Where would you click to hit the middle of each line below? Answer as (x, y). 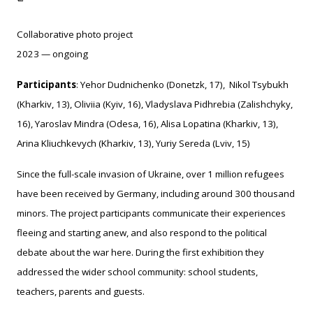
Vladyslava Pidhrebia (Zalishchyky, (218, 104)
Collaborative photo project (75, 35)
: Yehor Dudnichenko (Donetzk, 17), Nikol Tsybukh (182, 85)
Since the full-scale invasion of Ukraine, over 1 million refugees (151, 174)
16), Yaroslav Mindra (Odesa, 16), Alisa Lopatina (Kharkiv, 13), (147, 124)
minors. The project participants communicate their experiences (151, 213)
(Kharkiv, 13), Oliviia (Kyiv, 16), (80, 104)
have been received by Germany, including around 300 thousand (156, 194)
